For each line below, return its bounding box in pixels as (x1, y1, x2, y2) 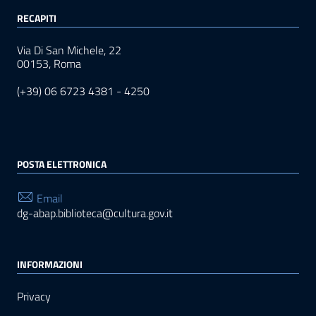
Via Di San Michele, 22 (17, 42, 121, 59)
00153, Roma (17, 55, 81, 73)
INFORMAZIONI (17, 257, 83, 272)
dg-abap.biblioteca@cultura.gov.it (17, 205, 173, 222)
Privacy (17, 288, 51, 305)
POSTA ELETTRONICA (17, 157, 107, 172)
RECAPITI (17, 11, 56, 26)
